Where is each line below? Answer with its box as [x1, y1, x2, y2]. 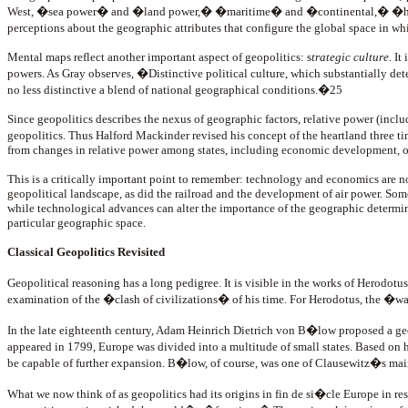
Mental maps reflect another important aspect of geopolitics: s [7, 50, 311, 64]
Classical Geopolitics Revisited [7, 245, 165, 259]
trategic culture [311, 50, 389, 64]
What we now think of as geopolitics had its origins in [7, 387, 272, 401]
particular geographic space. [7, 216, 146, 229]
